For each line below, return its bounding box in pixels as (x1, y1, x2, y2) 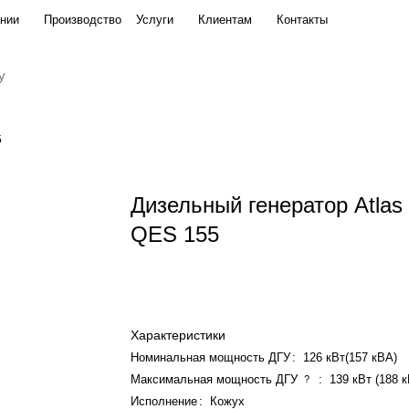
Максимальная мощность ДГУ (131, 372, 299, 386)
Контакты (277, 13, 328, 26)
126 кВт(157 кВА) (303, 351, 398, 364)
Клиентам (198, 13, 252, 26)
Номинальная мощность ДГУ (131, 351, 291, 364)
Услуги (136, 13, 173, 26)
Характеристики (131, 328, 226, 342)
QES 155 (131, 222, 220, 246)
